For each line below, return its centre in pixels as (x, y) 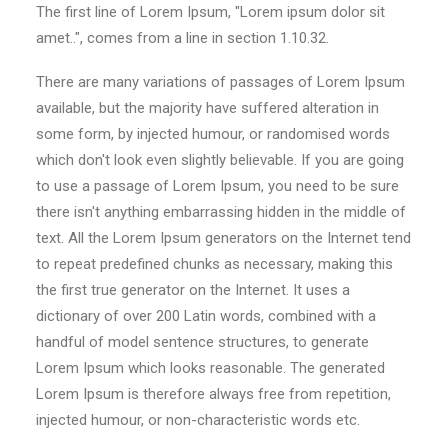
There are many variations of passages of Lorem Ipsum (220, 82)
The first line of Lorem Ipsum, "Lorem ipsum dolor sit (210, 12)
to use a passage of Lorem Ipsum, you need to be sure (217, 186)
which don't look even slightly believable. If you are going (220, 160)
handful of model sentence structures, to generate (202, 342)
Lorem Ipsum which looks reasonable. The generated (210, 368)
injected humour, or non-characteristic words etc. (198, 420)
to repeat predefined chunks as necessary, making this (214, 264)
